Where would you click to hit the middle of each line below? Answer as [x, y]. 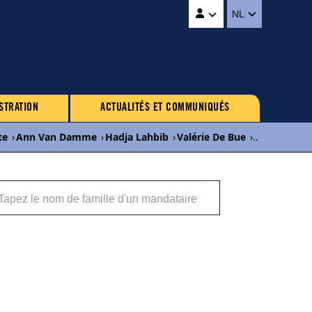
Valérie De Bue [211, 137]
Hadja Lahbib [137, 137]
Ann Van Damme [56, 137]
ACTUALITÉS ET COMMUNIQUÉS [165, 108]
